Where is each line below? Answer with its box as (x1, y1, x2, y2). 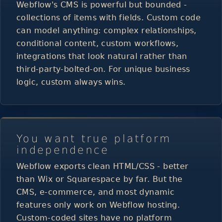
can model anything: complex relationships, (16, 25, 197, 35)
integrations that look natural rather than (16, 51, 187, 61)
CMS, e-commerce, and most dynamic (16, 187, 175, 197)
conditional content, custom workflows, (16, 38, 179, 48)
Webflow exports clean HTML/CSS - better (16, 161, 189, 171)
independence (16, 144, 110, 156)
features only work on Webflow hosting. (16, 200, 180, 210)
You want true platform (16, 132, 171, 145)
